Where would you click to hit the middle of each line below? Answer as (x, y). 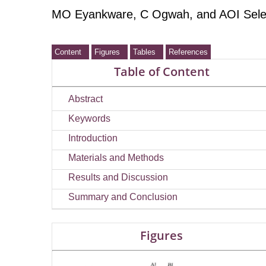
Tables (147, 52)
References (188, 52)
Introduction (93, 138)
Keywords (89, 118)
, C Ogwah (161, 14)
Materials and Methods (116, 157)
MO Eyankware (92, 14)
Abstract (85, 99)
